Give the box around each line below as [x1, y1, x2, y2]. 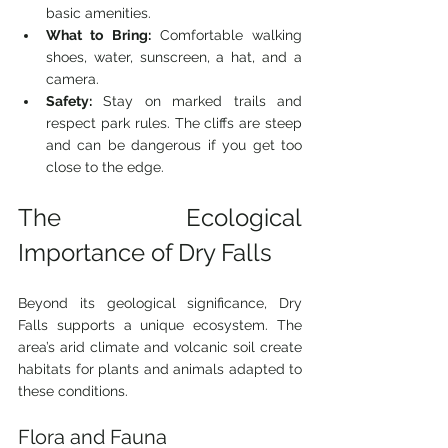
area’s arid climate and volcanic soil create [18, 339, 302, 356]
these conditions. [18, 383, 128, 400]
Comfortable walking [150, 27, 302, 44]
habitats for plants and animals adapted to [18, 361, 302, 378]
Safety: [46, 93, 92, 110]
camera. [46, 71, 99, 88]
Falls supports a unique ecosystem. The [18, 317, 302, 334]
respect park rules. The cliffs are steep [46, 115, 302, 132]
